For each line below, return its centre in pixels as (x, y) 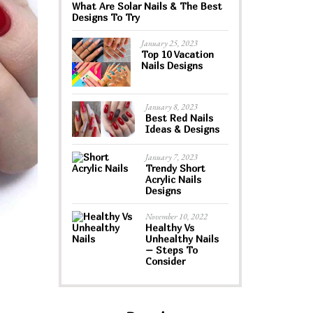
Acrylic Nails (173, 179)
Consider (165, 261)
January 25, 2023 (169, 43)
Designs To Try (105, 17)
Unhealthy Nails (182, 238)
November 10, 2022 (176, 216)
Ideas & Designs (182, 129)
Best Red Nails (179, 118)
